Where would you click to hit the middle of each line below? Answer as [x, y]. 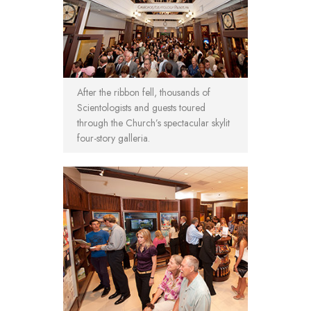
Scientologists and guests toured [141, 108]
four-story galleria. [114, 138]
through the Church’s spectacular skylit [153, 123]
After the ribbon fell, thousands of [144, 93]
